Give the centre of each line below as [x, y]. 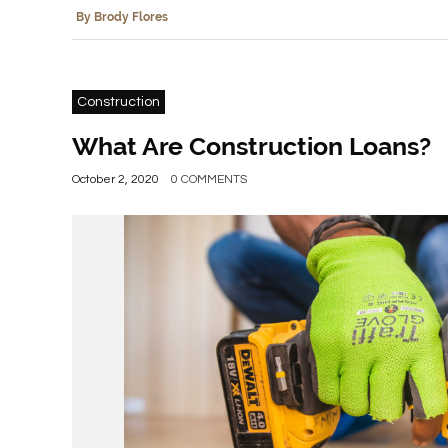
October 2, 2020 [115, 179]
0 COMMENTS [209, 179]
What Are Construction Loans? [251, 146]
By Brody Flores [122, 17]
